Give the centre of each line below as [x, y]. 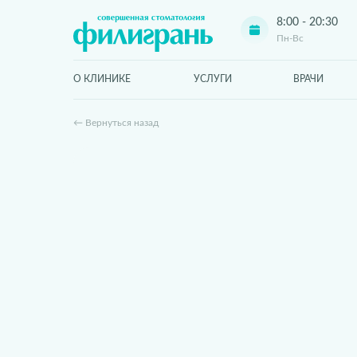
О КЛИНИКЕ [102, 79]
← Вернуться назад [116, 123]
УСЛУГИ [213, 79]
